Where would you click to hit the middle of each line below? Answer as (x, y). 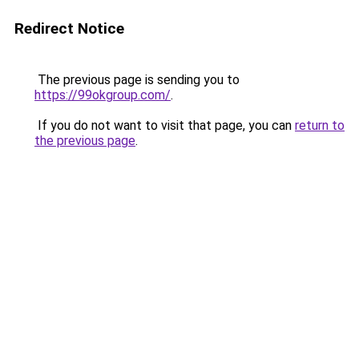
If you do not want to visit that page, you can (165, 125)
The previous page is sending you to (137, 80)
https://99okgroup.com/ (103, 95)
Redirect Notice (69, 28)
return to (320, 125)
